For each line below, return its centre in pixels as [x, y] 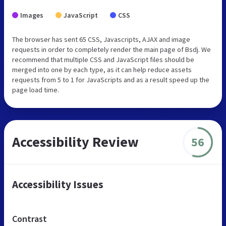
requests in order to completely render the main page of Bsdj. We [111, 50]
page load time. [36, 90]
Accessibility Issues [58, 185]
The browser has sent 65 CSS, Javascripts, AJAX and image [101, 40]
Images [32, 15]
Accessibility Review [75, 142]
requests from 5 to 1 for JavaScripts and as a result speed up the [111, 80]
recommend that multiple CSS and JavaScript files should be [103, 60]
